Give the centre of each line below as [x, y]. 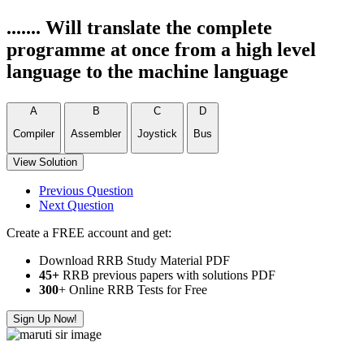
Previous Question [86, 190]
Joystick [157, 134]
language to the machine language [147, 71]
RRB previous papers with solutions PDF [167, 275]
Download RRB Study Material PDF [134, 260]
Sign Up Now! [45, 318]
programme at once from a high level [161, 50]
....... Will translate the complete [139, 28]
